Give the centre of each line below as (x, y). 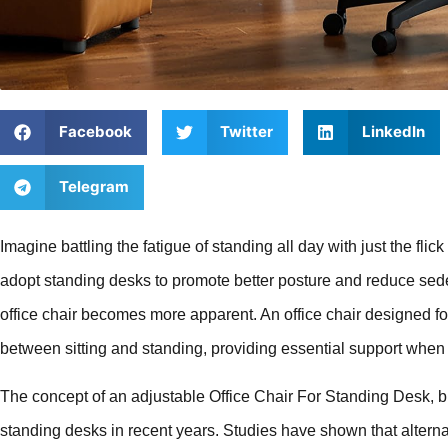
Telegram (93, 187)
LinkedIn (393, 132)
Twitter (246, 132)
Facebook (95, 132)
